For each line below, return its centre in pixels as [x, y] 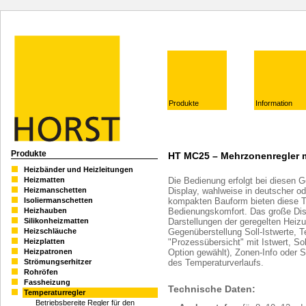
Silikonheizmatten [56, 221]
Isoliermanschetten [58, 200]
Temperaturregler [55, 293]
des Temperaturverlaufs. [216, 262]
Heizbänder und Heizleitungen [79, 170]
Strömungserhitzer [58, 262]
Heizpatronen [48, 252]
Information [274, 103]
